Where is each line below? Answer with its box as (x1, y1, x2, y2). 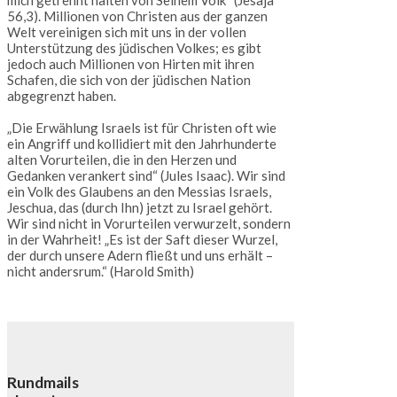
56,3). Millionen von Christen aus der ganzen (7, 8, 268, 25)
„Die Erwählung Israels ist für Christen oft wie (7, 120, 276, 136)
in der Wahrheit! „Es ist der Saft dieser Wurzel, (7, 231, 277, 248)
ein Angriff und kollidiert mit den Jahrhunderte (7, 136, 276, 152)
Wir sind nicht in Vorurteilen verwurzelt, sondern (7, 215, 291, 232)
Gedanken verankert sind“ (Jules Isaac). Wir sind (7, 167, 285, 184)
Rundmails (7, 372, 79, 392)
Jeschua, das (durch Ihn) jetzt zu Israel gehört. (7, 199, 272, 216)
